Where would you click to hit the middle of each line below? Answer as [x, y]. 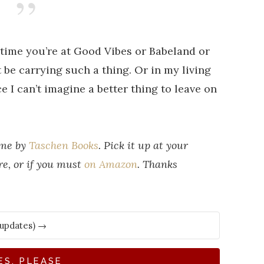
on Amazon [110, 164]
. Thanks [157, 164]
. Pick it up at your [143, 146]
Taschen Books [63, 146]
